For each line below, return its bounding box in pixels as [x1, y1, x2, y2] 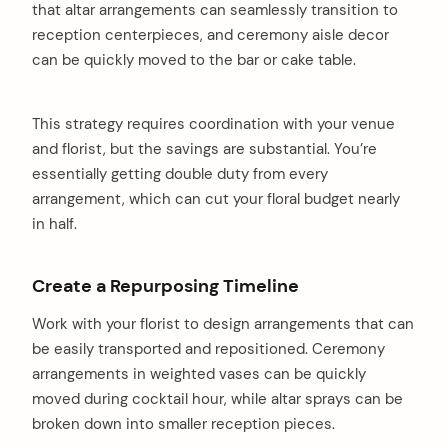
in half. [32, 213, 77, 234]
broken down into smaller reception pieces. [32, 414, 335, 435]
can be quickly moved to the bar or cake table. [32, 49, 356, 70]
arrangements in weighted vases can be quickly [32, 364, 366, 385]
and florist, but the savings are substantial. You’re [32, 138, 377, 159]
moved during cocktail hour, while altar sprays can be [32, 389, 403, 410]
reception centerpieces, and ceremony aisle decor [32, 24, 389, 45]
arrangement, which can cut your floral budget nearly [32, 188, 400, 209]
